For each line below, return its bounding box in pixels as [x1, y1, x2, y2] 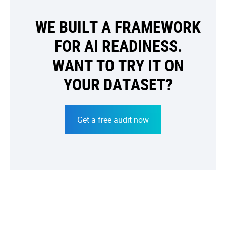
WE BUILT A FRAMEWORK [35, 15, 201, 37]
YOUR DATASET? [64, 73, 173, 95]
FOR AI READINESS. [54, 34, 182, 56]
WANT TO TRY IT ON [52, 53, 184, 76]
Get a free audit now [77, 114, 149, 125]
